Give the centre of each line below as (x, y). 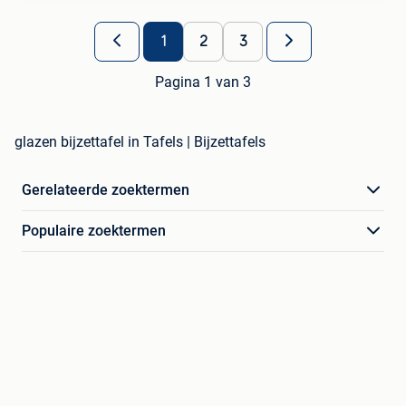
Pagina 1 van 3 (203, 82)
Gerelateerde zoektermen (106, 190)
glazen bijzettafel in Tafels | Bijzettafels (140, 142)
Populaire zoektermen (94, 231)
